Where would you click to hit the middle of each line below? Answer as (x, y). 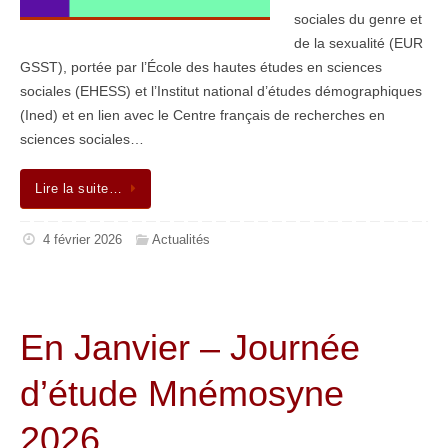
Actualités (181, 240)
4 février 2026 (82, 240)
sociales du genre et (358, 19)
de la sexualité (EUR (358, 43)
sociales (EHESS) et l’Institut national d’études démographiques (221, 91)
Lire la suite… (78, 188)
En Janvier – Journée (190, 348)
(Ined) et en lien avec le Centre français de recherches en (202, 115)
